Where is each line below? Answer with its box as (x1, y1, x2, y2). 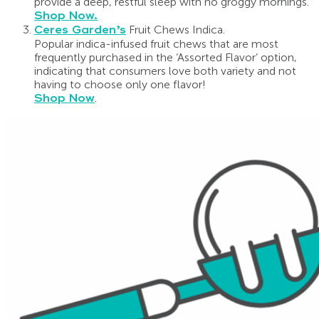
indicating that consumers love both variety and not (34, 63, 296, 78)
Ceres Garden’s (34, 22, 126, 37)
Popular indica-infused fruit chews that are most (34, 36, 278, 51)
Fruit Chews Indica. (126, 22, 225, 36)
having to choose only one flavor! (34, 77, 206, 91)
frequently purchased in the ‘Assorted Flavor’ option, (34, 50, 297, 64)
